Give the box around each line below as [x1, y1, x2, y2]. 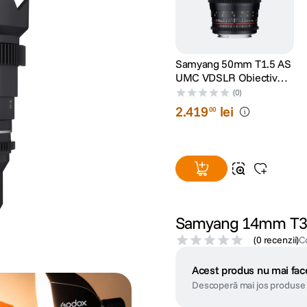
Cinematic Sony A [175, 84, 258, 99]
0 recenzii [256, 234, 297, 247]
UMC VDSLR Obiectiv [175, 71, 278, 85]
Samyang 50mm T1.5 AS [175, 57, 291, 71]
